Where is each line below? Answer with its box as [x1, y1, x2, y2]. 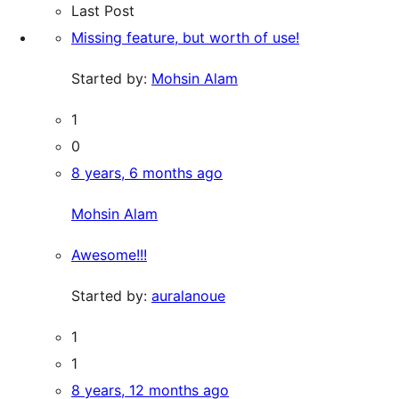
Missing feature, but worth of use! [71, 28, 299, 46]
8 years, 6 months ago [71, 163, 223, 182]
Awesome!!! [71, 245, 147, 264]
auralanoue [151, 286, 225, 305]
